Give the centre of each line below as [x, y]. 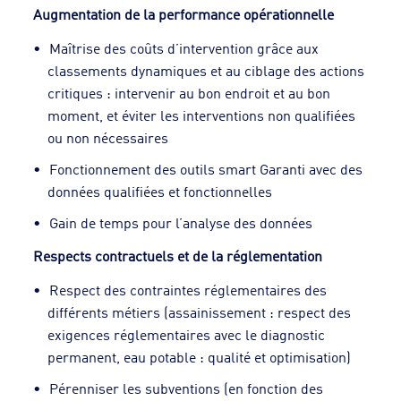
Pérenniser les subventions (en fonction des [187, 388]
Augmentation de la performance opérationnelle [184, 13]
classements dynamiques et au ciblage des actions [206, 70]
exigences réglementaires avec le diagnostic [187, 334]
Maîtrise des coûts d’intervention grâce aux [184, 47]
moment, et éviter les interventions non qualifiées [202, 115]
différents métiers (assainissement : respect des [200, 311]
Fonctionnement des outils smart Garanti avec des [206, 168]
